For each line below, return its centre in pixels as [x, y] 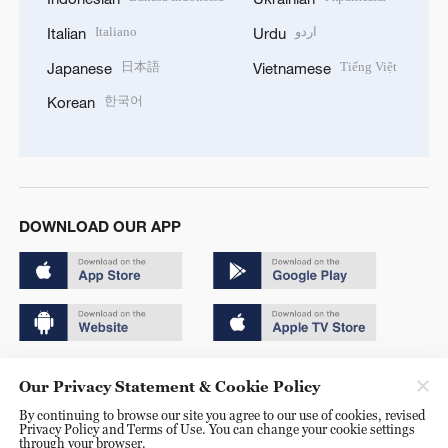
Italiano [116, 31]
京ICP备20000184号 [76, 406]
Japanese [79, 67]
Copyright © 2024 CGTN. [91, 372]
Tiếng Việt [369, 66]
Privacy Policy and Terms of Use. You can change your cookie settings [216, 428]
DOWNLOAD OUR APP [99, 225]
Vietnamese [292, 67]
